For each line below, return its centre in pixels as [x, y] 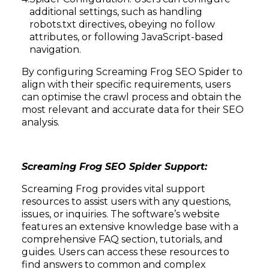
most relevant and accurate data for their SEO [133, 110]
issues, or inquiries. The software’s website [121, 214]
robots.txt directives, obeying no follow [122, 24]
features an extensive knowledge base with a [130, 227]
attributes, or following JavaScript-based [126, 37]
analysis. [41, 122]
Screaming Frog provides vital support [113, 189]
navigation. [55, 50]
